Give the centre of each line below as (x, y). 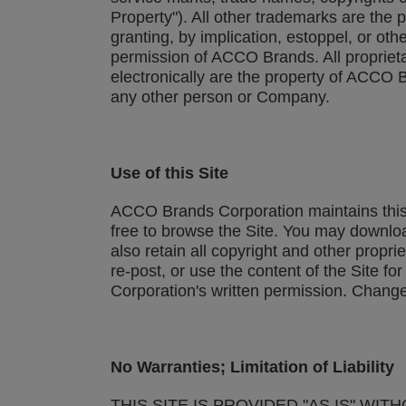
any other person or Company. (220, 97)
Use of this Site (169, 173)
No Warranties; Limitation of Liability (252, 367)
